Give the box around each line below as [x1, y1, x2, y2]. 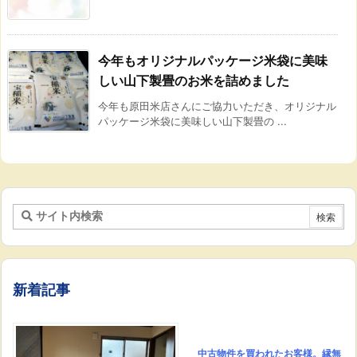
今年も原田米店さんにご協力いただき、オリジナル [98, 100, 336, 113]
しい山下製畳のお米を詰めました [98, 73, 289, 89]
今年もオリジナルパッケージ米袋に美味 [98, 53, 328, 69]
